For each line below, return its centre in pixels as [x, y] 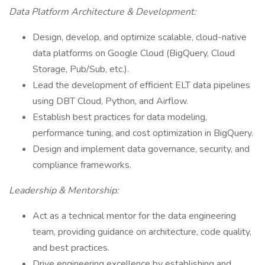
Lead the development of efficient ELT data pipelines [141, 85]
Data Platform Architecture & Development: [103, 12]
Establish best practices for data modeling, [120, 117]
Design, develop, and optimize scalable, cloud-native [140, 37]
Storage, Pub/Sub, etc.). [81, 69]
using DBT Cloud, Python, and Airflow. [110, 101]
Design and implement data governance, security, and [141, 149]
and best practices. [71, 248]
